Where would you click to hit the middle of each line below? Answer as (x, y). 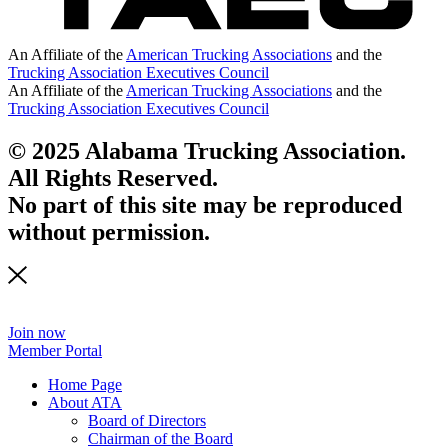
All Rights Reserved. (113, 177)
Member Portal (55, 351)
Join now (37, 333)
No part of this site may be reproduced (205, 204)
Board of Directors (147, 421)
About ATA (85, 403)
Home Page (85, 385)
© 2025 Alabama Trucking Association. (207, 150)
